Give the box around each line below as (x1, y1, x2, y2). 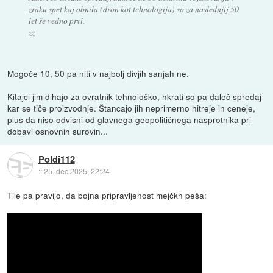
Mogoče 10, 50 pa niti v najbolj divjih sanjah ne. (7, 67, 190, 80)
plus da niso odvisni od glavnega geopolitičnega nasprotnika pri (7, 113, 252, 126)
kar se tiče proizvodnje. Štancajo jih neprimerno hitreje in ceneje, (7, 102, 256, 115)
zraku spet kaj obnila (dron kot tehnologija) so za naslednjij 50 (28, 3, 239, 15)
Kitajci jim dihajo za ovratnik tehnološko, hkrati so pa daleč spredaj (7, 90, 262, 103)
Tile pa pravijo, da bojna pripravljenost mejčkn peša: (7, 189, 207, 202)
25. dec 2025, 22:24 (43, 165, 110, 176)
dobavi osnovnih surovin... (7, 125, 108, 138)
